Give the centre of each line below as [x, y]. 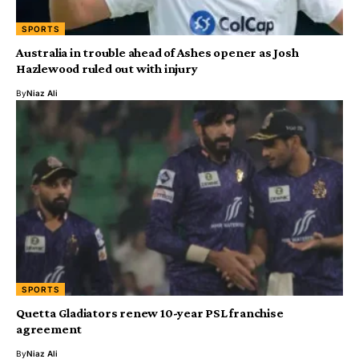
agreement [49, 329]
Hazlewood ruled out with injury [107, 68]
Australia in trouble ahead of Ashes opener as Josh [157, 52]
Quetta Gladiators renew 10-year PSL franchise [150, 313]
